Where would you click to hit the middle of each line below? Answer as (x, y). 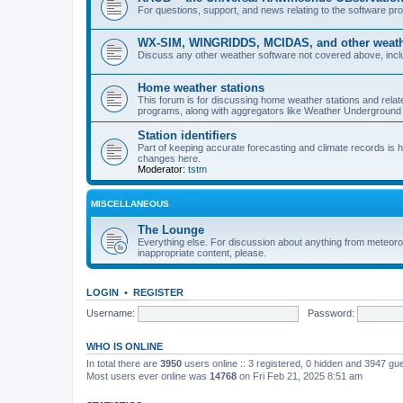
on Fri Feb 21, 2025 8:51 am (300, 376)
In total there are (123, 363)
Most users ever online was (148, 376)
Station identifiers (187, 135)
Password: (331, 313)
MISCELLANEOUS (130, 204)
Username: (111, 313)
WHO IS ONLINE (125, 346)
